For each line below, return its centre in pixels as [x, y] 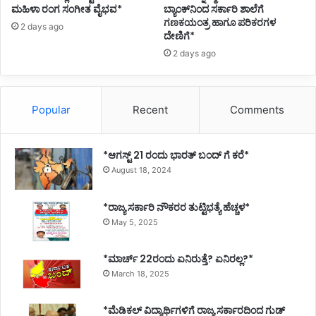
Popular [51, 110]
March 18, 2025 [140, 273]
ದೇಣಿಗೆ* [179, 36]
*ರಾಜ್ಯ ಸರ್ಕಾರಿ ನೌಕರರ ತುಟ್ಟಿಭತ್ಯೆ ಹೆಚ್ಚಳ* [176, 207]
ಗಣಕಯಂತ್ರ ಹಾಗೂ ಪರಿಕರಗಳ [220, 23]
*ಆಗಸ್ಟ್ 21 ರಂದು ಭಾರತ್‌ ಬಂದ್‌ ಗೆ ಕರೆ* [176, 156]
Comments [257, 110]
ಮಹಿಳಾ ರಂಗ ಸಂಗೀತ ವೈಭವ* [67, 10]
